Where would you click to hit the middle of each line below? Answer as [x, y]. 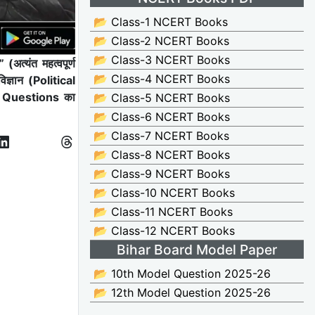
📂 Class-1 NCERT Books [161, 22]
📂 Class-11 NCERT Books [163, 212]
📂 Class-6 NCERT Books [162, 117]
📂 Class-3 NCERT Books [162, 60]
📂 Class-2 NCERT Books [161, 41]
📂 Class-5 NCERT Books [162, 98]
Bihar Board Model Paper [197, 249]
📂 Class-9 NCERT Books [162, 174]
